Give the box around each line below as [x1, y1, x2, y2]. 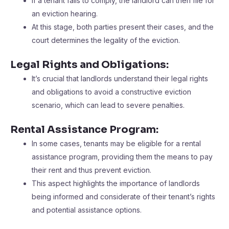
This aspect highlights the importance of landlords [32, 179, 200, 188]
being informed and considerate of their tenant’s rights [32, 192, 215, 201]
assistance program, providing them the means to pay [32, 152, 213, 161]
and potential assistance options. [32, 205, 142, 214]
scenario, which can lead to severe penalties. [32, 101, 185, 109]
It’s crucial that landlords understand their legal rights [32, 74, 208, 83]
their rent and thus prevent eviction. [32, 166, 151, 174]
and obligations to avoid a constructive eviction [32, 87, 191, 96]
